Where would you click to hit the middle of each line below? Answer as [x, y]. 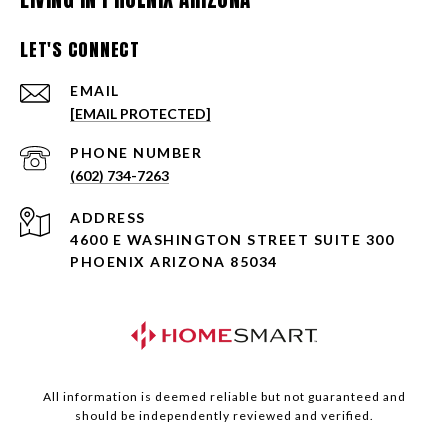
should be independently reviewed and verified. [224, 416]
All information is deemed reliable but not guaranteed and [224, 397]
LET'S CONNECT [80, 50]
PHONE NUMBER [136, 153]
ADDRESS [108, 218]
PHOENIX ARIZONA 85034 [174, 262]
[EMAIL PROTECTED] [140, 114]
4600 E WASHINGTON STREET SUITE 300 [232, 240]
